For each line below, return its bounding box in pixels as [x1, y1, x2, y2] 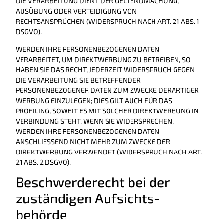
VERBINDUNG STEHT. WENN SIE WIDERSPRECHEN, [16, 116, 174, 125]
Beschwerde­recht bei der [16, 173, 170, 190]
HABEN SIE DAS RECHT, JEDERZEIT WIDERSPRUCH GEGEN [16, 65, 195, 74]
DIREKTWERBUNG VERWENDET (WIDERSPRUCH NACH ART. [16, 147, 202, 156]
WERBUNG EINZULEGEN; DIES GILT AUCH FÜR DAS [16, 96, 172, 105]
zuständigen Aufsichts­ [16, 189, 160, 206]
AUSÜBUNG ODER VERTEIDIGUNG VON [16, 7, 137, 16]
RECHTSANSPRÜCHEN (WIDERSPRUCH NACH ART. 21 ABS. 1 [16, 17, 199, 26]
